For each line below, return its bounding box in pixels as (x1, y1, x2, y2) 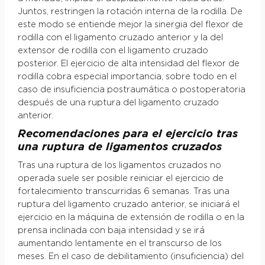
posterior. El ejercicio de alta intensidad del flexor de (17, 59, 240, 68)
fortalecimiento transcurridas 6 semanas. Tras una (17, 187, 230, 196)
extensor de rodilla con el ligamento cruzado (17, 46, 208, 55)
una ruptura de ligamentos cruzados (17, 141, 222, 153)
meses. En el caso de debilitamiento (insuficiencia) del (17, 252, 244, 261)
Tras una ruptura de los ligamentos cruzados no (17, 161, 221, 170)
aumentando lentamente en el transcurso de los (17, 239, 222, 248)
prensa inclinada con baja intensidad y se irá (17, 226, 205, 235)
